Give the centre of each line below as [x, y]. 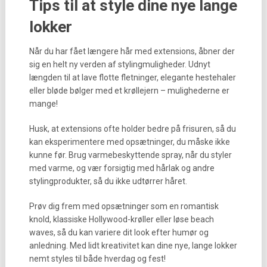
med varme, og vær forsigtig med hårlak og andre [122, 168]
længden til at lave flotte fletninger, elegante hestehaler [132, 77]
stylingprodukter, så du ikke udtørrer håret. [108, 181]
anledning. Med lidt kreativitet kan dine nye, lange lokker [133, 246]
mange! [43, 104]
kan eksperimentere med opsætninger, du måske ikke [129, 142]
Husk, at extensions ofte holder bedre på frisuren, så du [132, 129]
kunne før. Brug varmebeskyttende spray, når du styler [130, 155]
